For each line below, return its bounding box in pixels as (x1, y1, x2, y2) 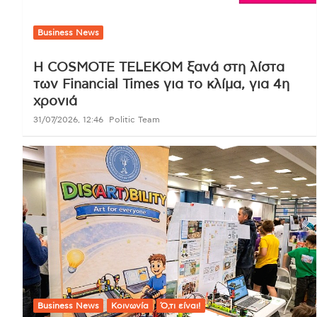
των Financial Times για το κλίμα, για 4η (33, 77, 289, 91)
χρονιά (33, 94, 77, 108)
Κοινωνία (111, 301, 149, 310)
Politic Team (109, 115, 160, 124)
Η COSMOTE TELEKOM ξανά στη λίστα (33, 60, 284, 74)
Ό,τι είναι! (161, 301, 201, 310)
